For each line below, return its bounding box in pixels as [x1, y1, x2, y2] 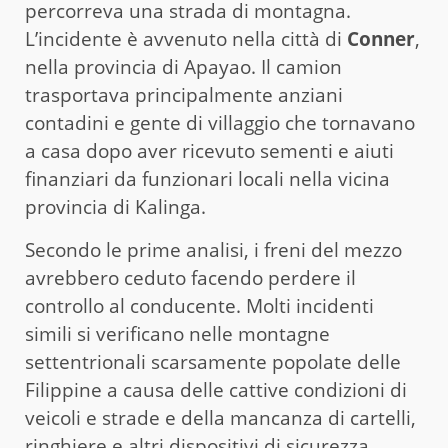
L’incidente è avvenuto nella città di [25, 26, 347, 53]
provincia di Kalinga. [25, 194, 206, 221]
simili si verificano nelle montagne [25, 321, 330, 348]
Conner [347, 26, 415, 53]
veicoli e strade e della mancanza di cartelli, [25, 405, 416, 432]
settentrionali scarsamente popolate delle [25, 349, 401, 376]
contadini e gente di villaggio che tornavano [25, 110, 415, 137]
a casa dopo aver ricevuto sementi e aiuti [25, 138, 394, 165]
